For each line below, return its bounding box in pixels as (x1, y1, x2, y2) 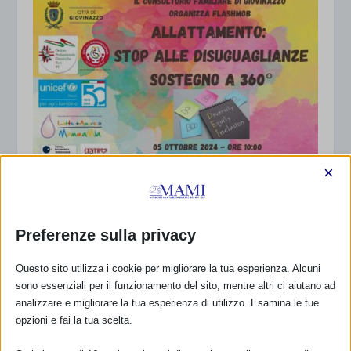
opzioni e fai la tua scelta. (16, 314, 132, 326)
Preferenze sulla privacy (16, 226, 196, 244)
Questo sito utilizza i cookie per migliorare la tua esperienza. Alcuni (16, 262, 320, 274)
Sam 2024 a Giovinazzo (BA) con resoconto (33, 168, 281, 184)
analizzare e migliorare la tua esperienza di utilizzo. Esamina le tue (16, 297, 319, 309)
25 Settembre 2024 (33, 189, 118, 203)
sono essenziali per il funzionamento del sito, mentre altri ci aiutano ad (16, 280, 335, 291)
